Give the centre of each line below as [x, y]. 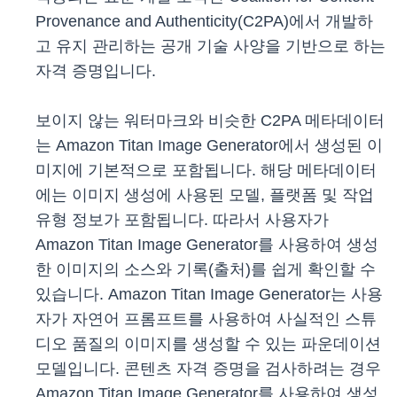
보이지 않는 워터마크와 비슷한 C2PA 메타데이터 [210, 121]
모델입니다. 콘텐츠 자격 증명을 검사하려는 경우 [208, 369]
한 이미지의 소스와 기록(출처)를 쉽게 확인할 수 [206, 270]
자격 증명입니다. [96, 71]
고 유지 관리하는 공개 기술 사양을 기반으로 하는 [210, 47]
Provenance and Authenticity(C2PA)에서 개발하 [204, 22]
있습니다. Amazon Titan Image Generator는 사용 [209, 295]
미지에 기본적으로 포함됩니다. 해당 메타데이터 [206, 171]
